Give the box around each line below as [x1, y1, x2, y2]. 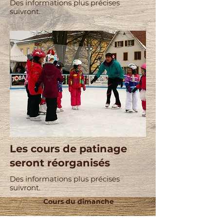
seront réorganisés [10, 157, 110, 169]
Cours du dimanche [43, 197, 114, 206]
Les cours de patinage [10, 143, 127, 155]
